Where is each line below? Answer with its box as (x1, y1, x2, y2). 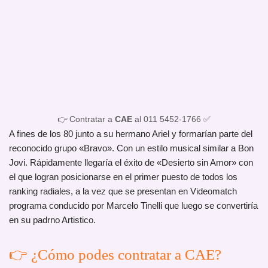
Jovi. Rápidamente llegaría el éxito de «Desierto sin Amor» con (9, 157, 253, 168)
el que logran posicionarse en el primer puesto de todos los (9, 172, 237, 182)
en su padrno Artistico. (9, 215, 96, 226)
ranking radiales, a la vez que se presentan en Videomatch (9, 186, 237, 197)
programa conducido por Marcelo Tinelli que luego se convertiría (9, 200, 258, 211)
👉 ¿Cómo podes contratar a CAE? (9, 246, 221, 263)
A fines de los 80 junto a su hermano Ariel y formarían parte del (9, 129, 252, 139)
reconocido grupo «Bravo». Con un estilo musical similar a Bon (9, 143, 254, 154)
